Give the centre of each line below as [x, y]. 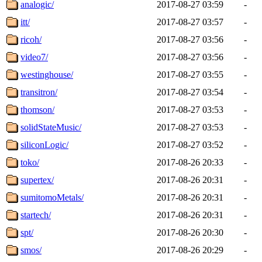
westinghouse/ [47, 74]
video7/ [34, 57]
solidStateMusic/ [51, 127]
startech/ [36, 215]
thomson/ [37, 109]
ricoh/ [31, 39]
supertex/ [37, 180]
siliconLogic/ [44, 144]
